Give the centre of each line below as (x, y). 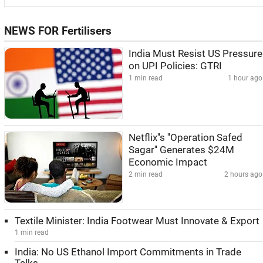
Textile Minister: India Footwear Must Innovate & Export (137, 221)
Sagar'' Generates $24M (181, 150)
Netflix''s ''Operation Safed (186, 138)
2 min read (146, 174)
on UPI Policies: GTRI (175, 66)
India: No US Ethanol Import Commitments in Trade (128, 252)
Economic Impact (168, 162)
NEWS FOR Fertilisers (58, 31)
